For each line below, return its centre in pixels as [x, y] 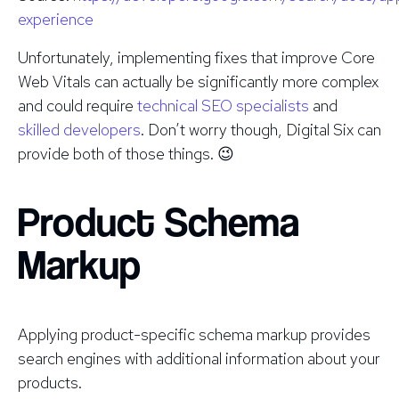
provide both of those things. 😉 [126, 153]
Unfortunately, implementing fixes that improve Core [196, 57]
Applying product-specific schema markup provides [194, 334]
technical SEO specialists [223, 105]
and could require [77, 105]
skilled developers [79, 129]
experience [56, 19]
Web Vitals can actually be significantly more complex [198, 81]
